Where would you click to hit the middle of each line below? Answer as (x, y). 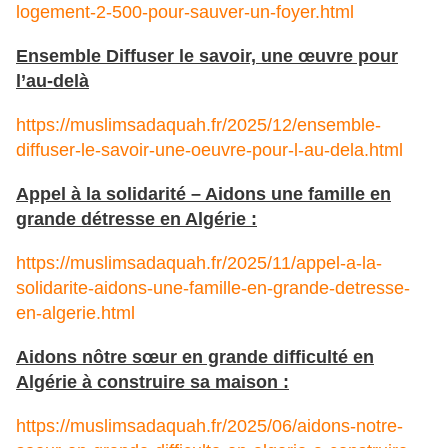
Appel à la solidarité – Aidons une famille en (203, 194)
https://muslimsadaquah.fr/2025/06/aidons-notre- (209, 426)
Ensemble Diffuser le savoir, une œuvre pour (207, 56)
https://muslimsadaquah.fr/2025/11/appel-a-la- (199, 263)
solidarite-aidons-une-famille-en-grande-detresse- (213, 288)
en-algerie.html (75, 313)
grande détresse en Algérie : (136, 219)
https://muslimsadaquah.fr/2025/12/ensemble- (198, 125)
